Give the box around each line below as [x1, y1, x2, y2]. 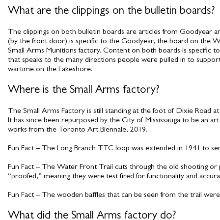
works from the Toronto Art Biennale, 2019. [8, 126, 147, 134]
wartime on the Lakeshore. [8, 66, 92, 74]
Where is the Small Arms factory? [8, 85, 160, 96]
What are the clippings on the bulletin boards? [8, 6, 215, 17]
